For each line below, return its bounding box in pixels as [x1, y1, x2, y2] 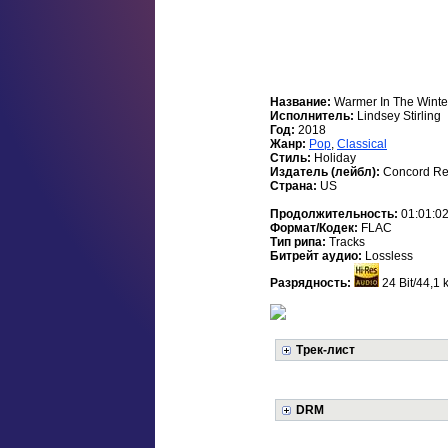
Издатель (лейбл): [270, 165, 383, 180]
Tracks [329, 235, 365, 250]
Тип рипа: [270, 235, 329, 250]
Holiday [314, 151, 356, 166]
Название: [270, 95, 334, 110]
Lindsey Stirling [357, 109, 441, 124]
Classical [337, 137, 387, 152]
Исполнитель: [270, 109, 357, 124]
